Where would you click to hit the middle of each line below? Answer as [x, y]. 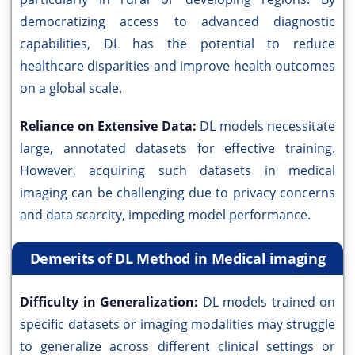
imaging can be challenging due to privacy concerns [177, 193]
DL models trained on [269, 302]
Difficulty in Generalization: [111, 302]
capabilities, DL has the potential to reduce [177, 44]
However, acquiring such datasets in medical [177, 171]
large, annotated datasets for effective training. [177, 149]
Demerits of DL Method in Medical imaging [177, 259]
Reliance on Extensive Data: [110, 126]
